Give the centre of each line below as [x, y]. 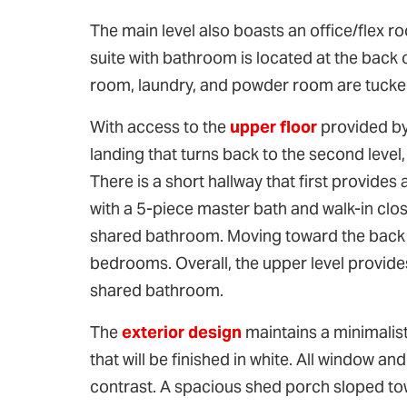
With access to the [160, 127]
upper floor [273, 127]
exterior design [182, 332]
